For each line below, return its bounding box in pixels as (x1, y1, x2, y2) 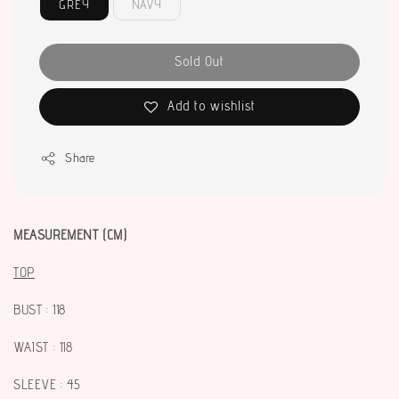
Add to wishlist (167, 98, 256, 114)
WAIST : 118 (13, 339, 73, 355)
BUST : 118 (13, 302, 66, 318)
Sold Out (175, 53, 224, 69)
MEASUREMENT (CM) (13, 227, 132, 243)
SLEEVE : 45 (13, 377, 81, 393)
